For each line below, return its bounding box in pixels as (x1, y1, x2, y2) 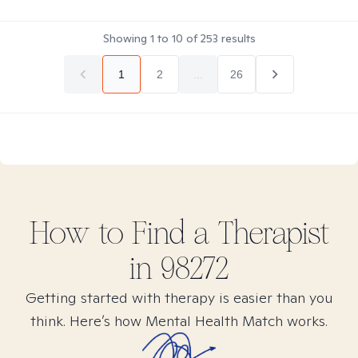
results (217, 31, 256, 46)
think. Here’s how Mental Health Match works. (30, 312, 328, 330)
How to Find (29, 214, 193, 253)
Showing (102, 31, 150, 46)
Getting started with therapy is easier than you (25, 288, 333, 307)
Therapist (209, 214, 329, 253)
